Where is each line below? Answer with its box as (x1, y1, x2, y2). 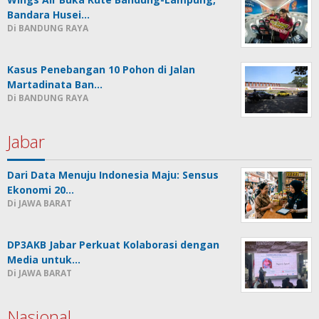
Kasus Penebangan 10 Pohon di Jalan (7, 62, 195, 76)
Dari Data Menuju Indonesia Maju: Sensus (7, 167, 219, 182)
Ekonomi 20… (7, 182, 74, 197)
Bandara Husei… (7, 7, 90, 21)
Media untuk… (7, 252, 80, 266)
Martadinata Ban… (7, 77, 103, 91)
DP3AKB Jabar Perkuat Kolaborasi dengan (7, 237, 219, 251)
